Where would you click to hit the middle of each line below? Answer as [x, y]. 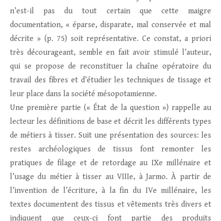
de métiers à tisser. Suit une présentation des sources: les [110, 136]
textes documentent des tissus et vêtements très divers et [110, 205]
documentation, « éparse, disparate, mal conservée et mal [110, 25]
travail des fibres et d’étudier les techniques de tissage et [110, 80]
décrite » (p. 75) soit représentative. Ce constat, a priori [110, 39]
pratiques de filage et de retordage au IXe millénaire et [110, 163]
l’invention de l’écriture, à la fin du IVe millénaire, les [110, 191]
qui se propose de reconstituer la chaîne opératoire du [110, 67]
